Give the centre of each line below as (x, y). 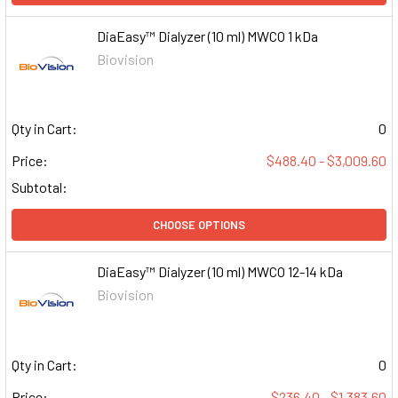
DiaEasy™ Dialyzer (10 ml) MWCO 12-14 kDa (220, 272)
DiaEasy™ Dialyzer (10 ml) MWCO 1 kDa (208, 36)
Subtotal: (40, 187)
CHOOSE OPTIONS (199, 225)
